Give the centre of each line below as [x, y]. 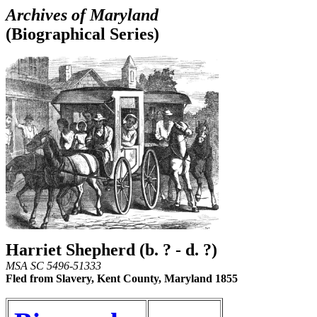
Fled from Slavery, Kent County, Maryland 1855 [122, 278]
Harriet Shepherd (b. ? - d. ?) [111, 250]
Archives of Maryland [82, 15]
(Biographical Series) [82, 34]
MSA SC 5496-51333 [53, 266]
